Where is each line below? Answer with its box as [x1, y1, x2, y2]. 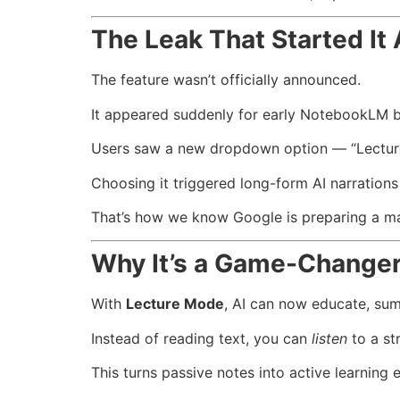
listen [312, 329, 347, 347]
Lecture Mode [126, 295, 224, 313]
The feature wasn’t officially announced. [91, 71, 361, 89]
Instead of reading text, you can [91, 329, 312, 347]
